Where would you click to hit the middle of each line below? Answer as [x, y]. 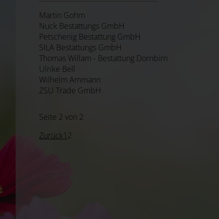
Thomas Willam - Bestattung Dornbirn [103, 58]
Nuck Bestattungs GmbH [82, 26]
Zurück [51, 135]
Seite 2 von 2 [61, 117]
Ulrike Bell [57, 69]
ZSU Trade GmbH [70, 90]
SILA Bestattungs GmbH [80, 47]
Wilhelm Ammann [70, 79]
